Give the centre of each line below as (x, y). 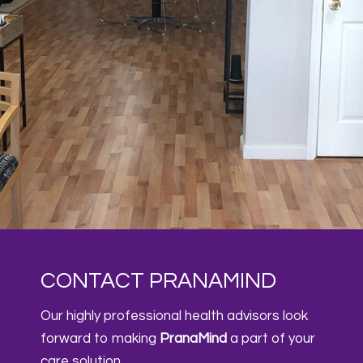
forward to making (100, 339)
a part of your (271, 339)
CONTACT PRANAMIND (158, 281)
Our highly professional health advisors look (174, 316)
